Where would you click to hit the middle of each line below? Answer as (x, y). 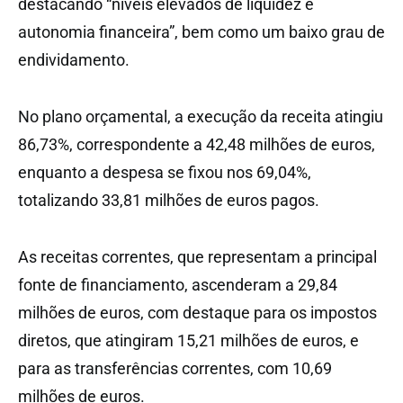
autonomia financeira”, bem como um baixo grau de (201, 32)
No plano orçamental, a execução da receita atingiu (201, 117)
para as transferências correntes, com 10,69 (175, 369)
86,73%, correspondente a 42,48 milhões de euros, (197, 145)
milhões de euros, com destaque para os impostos (197, 313)
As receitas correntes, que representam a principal (197, 257)
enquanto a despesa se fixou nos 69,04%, (165, 173)
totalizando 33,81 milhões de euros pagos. (169, 201)
